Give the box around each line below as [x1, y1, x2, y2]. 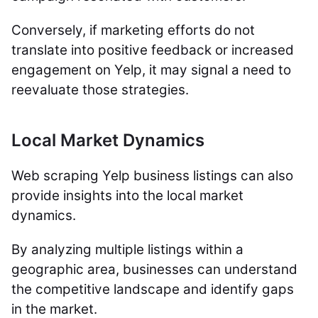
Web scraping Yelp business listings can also [11, 168, 293, 184]
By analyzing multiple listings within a [11, 241, 243, 258]
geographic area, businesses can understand [11, 261, 297, 278]
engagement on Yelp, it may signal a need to [11, 62, 291, 78]
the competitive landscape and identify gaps [11, 281, 294, 297]
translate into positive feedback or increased [11, 42, 294, 58]
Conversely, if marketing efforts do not [11, 22, 255, 38]
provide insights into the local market [11, 187, 243, 204]
